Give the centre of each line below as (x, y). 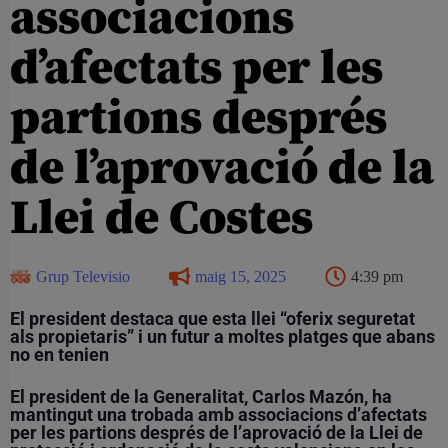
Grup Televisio (83, 276)
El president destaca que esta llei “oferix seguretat (212, 318)
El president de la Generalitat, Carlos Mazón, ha (201, 396)
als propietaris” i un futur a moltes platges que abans (222, 336)
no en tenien (59, 354)
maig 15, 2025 (240, 276)
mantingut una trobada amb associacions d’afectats (218, 414)
